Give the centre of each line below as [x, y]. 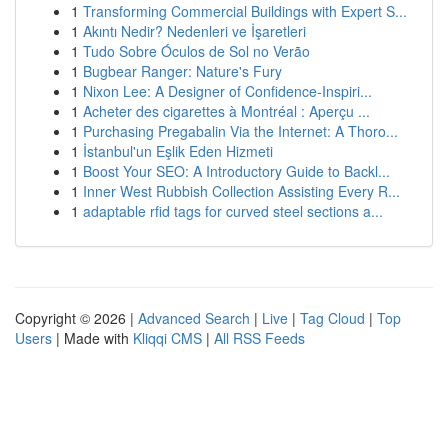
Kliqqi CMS [167, 338]
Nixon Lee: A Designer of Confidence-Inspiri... [227, 91]
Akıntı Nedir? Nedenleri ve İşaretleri [194, 31]
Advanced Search [194, 318]
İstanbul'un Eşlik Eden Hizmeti [178, 151]
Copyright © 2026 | [76, 318]
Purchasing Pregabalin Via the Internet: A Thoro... [240, 131]
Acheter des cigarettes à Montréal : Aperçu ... [226, 111]
